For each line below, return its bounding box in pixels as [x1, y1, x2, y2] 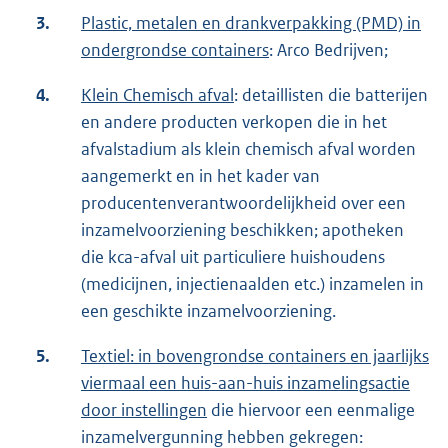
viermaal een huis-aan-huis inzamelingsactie [81, 372, 410, 395]
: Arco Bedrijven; [269, 39, 388, 62]
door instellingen [81, 399, 207, 422]
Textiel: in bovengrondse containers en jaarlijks [81, 345, 429, 368]
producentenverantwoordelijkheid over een [81, 192, 406, 215]
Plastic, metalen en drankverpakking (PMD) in [81, 12, 421, 35]
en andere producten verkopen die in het [81, 111, 387, 134]
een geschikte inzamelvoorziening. [81, 300, 336, 323]
